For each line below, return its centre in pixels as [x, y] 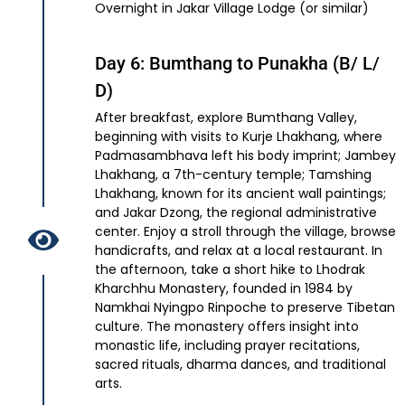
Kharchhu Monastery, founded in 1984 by [224, 289]
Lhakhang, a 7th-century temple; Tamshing [233, 175]
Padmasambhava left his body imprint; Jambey [245, 156]
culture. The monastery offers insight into [227, 327]
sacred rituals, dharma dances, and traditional [240, 365]
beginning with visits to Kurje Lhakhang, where [239, 137]
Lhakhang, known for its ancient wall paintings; [240, 194]
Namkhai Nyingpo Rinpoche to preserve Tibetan [245, 308]
